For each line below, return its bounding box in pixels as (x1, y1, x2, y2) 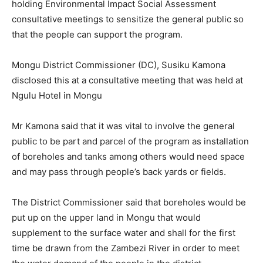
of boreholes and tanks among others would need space (12, 151, 245, 163)
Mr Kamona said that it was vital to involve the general (12, 120, 235, 132)
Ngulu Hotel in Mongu (12, 90, 102, 102)
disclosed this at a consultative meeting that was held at (12, 75, 243, 86)
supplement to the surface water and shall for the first (12, 227, 235, 239)
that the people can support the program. (12, 29, 183, 41)
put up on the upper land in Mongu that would (12, 212, 201, 224)
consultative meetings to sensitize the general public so (12, 14, 244, 25)
